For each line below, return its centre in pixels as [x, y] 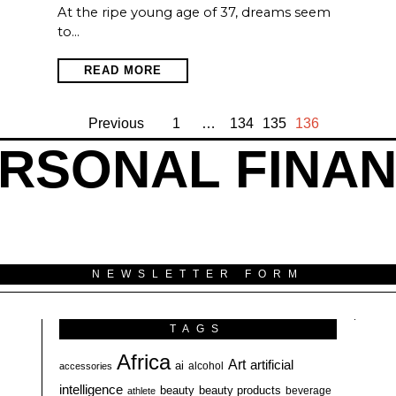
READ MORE [122, 71]
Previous [116, 124]
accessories [86, 366]
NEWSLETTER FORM [198, 274]
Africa [144, 362]
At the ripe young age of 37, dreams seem [194, 13]
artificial [272, 365]
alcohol [206, 366]
